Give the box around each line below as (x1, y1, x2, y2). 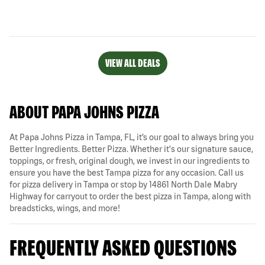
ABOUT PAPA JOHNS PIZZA (9, 101, 159, 122)
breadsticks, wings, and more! (9, 203, 120, 213)
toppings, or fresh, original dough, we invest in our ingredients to (9, 156, 250, 166)
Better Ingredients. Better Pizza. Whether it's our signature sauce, (9, 144, 253, 154)
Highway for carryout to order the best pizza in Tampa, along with (9, 191, 251, 201)
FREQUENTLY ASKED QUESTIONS (9, 234, 237, 260)
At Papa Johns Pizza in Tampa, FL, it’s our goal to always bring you (9, 132, 254, 142)
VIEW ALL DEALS (105, 56, 160, 69)
